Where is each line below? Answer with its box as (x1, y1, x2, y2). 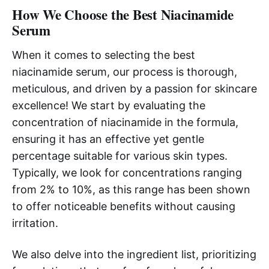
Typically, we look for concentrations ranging (12, 166, 242, 179)
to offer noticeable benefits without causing (12, 199, 235, 213)
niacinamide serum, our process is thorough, (12, 65, 237, 78)
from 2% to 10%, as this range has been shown (12, 183, 250, 196)
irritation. (12, 216, 58, 229)
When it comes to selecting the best (12, 48, 195, 61)
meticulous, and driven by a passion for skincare (12, 82, 257, 95)
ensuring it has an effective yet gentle (12, 132, 204, 145)
